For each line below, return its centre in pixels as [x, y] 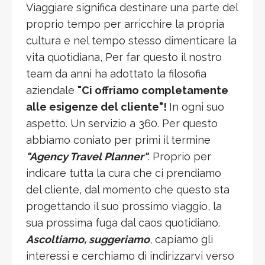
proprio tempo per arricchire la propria [125, 24]
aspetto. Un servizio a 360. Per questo [122, 123]
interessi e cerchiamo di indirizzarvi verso [130, 256]
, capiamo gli [181, 239]
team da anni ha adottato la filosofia [116, 73]
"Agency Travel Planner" [87, 156]
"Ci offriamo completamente [153, 90]
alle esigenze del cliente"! [98, 106]
